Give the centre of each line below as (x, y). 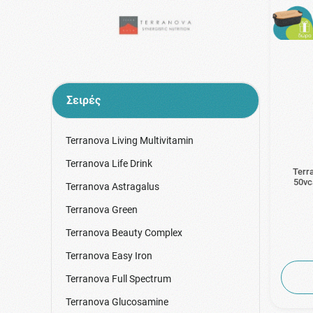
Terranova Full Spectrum (118, 278)
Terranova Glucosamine (117, 301)
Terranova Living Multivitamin (129, 140)
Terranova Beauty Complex (124, 232)
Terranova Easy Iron (109, 255)
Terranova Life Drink (109, 163)
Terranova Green (101, 209)
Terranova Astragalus (112, 186)
